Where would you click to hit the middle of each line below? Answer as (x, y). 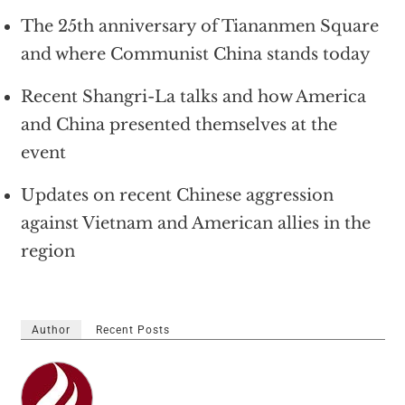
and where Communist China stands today (195, 54)
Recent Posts (132, 330)
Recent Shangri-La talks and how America (193, 96)
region (47, 251)
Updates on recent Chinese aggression (177, 195)
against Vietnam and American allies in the (195, 223)
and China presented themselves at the (179, 124)
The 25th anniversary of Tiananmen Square (199, 26)
